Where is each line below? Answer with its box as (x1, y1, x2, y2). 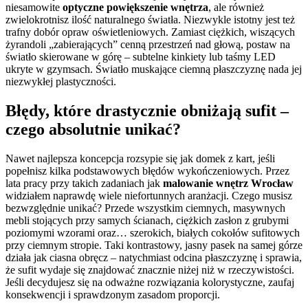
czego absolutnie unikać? (5, 120, 181, 138)
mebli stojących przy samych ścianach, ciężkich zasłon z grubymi (5, 214, 289, 226)
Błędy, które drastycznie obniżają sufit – (5, 101, 289, 120)
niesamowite (5, 1, 63, 14)
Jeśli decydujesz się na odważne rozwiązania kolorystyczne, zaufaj (5, 276, 294, 288)
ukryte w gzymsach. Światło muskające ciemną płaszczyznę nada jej (5, 63, 302, 76)
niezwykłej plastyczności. (5, 76, 116, 88)
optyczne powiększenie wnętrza (63, 1, 208, 14)
